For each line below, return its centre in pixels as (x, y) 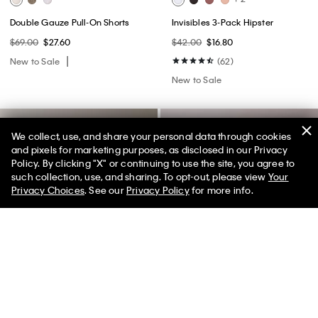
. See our (105, 190)
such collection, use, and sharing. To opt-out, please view (140, 176)
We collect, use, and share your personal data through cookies (152, 136)
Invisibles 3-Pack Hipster (223, 22)
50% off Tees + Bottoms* (159, 170)
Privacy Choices (48, 190)
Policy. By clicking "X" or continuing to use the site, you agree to (153, 163)
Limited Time (128, 182)
